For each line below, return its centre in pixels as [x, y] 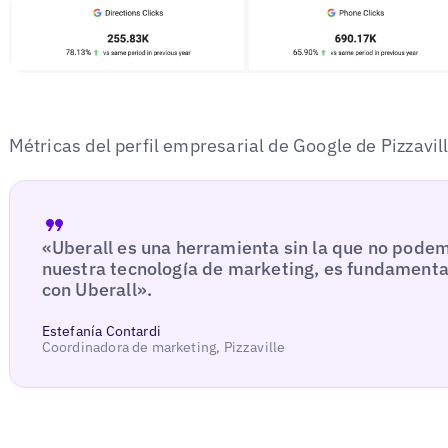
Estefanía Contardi [101, 330]
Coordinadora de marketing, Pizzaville [163, 346]
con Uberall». [97, 289]
